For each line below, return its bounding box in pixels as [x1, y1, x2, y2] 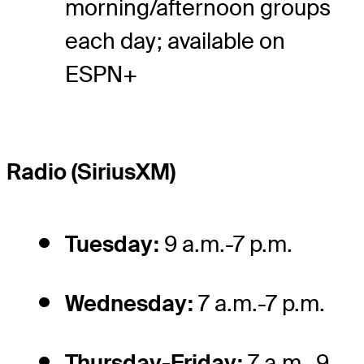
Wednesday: [65, 288, 193, 318]
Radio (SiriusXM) [6, 157, 175, 186]
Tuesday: [65, 229, 159, 258]
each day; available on [65, 27, 285, 56]
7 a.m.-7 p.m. [193, 288, 325, 318]
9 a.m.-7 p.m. [159, 229, 292, 258]
